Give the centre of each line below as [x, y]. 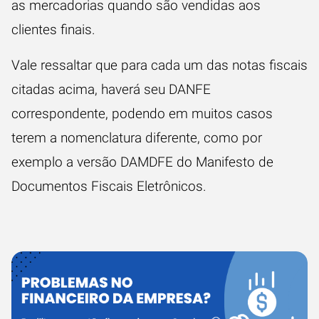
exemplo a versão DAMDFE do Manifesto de [142, 162]
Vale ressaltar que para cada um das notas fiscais [159, 65]
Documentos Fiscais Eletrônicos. [109, 186]
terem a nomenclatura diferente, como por [137, 138]
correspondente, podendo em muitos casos [142, 114]
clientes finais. [55, 30]
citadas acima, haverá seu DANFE [111, 89]
